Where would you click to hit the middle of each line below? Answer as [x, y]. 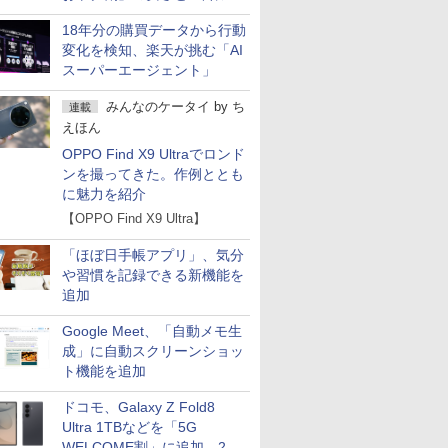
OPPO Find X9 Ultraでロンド [153, 154]
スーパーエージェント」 [139, 70]
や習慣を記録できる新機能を [153, 275]
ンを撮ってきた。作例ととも [153, 174]
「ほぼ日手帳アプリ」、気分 [153, 255]
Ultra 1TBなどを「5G [129, 427]
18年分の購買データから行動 [154, 30]
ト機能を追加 [104, 371]
